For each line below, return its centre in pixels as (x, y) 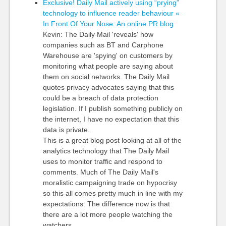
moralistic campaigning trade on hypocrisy (110, 183)
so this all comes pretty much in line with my (112, 193)
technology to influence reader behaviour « (111, 13)
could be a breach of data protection (100, 98)
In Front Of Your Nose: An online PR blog (108, 24)
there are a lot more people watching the (107, 214)
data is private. (66, 130)
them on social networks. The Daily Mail (106, 77)
